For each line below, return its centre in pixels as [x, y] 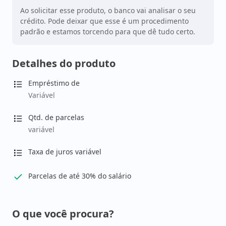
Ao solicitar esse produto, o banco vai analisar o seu [108, 10]
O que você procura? [63, 214]
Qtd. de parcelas [56, 117]
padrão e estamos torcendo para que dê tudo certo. [108, 32]
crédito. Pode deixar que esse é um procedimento [104, 21]
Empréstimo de [54, 83]
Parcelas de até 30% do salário [80, 176]
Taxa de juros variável [65, 152]
